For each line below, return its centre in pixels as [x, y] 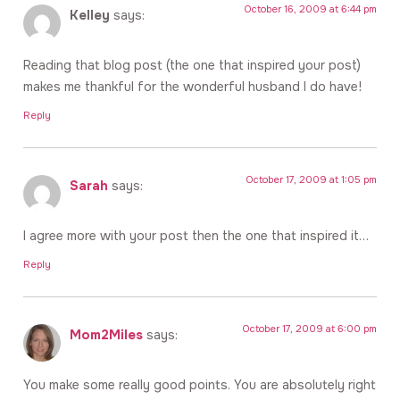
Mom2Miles [106, 334]
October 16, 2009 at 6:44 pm [311, 9]
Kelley [90, 16]
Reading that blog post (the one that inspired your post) [192, 66]
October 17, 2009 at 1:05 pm [312, 179]
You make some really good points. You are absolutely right [200, 385]
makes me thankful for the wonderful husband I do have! [192, 87]
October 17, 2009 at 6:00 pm [310, 328]
